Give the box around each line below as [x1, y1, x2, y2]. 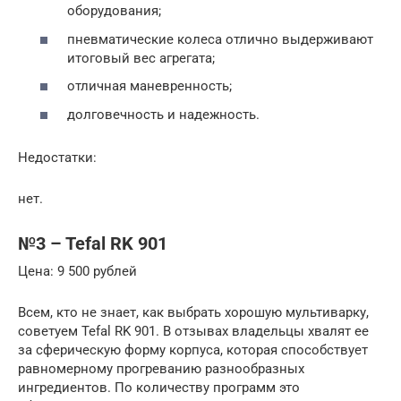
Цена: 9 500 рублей [18, 262, 137, 279]
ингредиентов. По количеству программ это [18, 379, 300, 396]
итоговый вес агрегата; [67, 49, 215, 66]
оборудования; [67, 3, 161, 19]
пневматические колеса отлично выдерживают [67, 30, 373, 47]
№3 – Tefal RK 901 [18, 233, 167, 254]
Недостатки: [18, 149, 97, 166]
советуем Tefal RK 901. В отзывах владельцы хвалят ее [18, 322, 369, 339]
